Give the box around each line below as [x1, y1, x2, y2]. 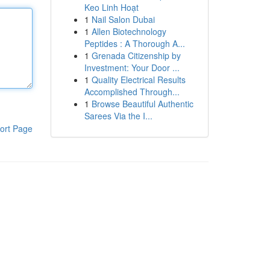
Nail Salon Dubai [91, 13, 155, 25]
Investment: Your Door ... [84, 61, 180, 74]
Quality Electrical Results [91, 74, 186, 86]
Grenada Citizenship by [91, 49, 181, 61]
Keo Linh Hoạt [84, 1, 139, 13]
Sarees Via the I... [84, 110, 152, 122]
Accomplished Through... [84, 86, 180, 98]
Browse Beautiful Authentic [91, 98, 193, 110]
